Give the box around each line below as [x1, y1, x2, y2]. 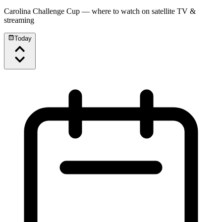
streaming [4, 16, 34, 25]
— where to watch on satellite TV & [80, 7, 196, 16]
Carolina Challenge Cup [4, 7, 80, 16]
